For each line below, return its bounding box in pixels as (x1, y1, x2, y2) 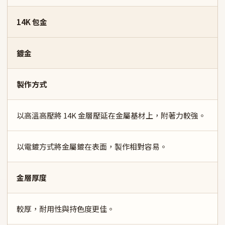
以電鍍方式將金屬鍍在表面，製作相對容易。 (17, 141, 167, 152)
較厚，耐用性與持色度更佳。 (17, 203, 115, 214)
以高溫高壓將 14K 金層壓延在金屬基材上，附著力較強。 (17, 110, 206, 121)
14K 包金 (17, 17, 47, 27)
